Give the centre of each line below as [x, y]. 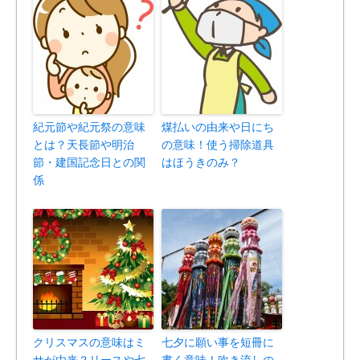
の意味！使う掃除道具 [218, 145]
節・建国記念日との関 [89, 163]
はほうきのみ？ [201, 163]
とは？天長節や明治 [84, 145]
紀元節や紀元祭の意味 [89, 127]
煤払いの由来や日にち [218, 127]
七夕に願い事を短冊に [218, 343]
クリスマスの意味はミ [89, 343]
